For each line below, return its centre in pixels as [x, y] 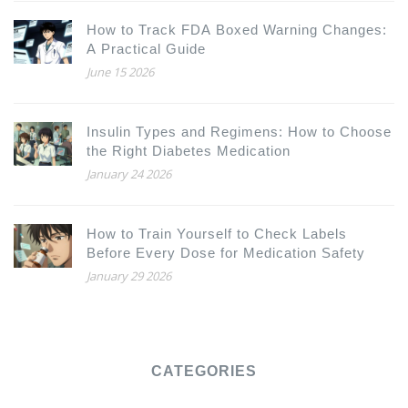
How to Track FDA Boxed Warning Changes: [237, 30]
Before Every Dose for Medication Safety [226, 253]
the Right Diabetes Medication [189, 151]
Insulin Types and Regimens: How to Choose [239, 132]
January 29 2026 [129, 276]
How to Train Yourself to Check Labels [217, 234]
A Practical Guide [146, 49]
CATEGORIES [204, 372]
